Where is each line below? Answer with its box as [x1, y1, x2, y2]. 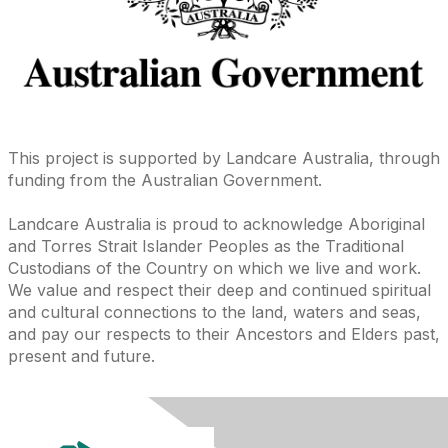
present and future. [8, 345, 155, 366]
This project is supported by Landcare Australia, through [8, 147, 440, 168]
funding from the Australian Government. [8, 169, 322, 190]
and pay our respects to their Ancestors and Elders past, [8, 323, 440, 344]
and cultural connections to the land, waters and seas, [8, 301, 421, 322]
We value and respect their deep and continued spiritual [8, 279, 431, 300]
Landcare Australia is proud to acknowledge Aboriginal [8, 213, 425, 234]
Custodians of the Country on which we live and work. [8, 257, 421, 278]
